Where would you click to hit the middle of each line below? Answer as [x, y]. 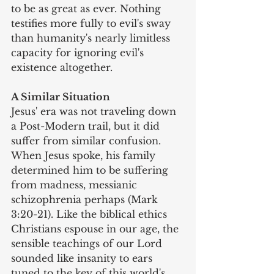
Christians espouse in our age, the [96, 229]
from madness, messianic [76, 185]
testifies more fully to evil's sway [92, 24]
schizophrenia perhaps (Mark [86, 200]
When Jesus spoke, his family [85, 156]
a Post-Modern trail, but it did [87, 126]
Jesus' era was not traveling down [95, 112]
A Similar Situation [61, 97]
